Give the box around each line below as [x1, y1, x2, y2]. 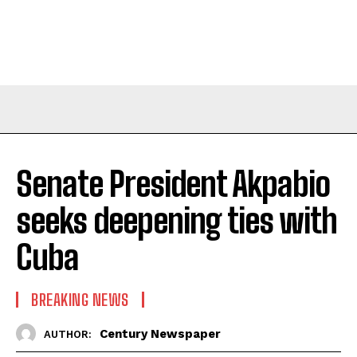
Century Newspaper [100, 326, 221, 341]
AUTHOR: [44, 328, 92, 340]
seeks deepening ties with [16, 201, 337, 241]
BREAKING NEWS [31, 290, 129, 310]
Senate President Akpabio [16, 164, 330, 205]
